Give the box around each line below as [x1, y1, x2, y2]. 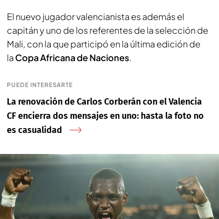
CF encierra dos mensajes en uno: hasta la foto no [7, 110, 204, 121]
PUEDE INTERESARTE [7, 81, 73, 88]
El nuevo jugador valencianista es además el [7, 10, 184, 22]
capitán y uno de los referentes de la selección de [7, 24, 208, 36]
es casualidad [7, 124, 62, 135]
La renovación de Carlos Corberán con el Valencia [7, 96, 202, 107]
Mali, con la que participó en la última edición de [7, 38, 200, 49]
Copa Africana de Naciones [15, 51, 129, 63]
